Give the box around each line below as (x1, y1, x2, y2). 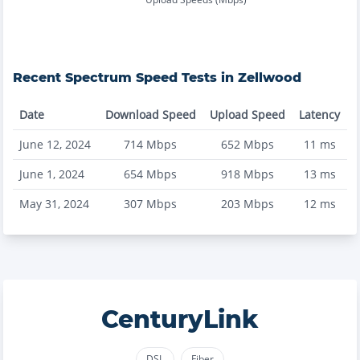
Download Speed (104, 107, 196, 122)
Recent (13, 70, 65, 85)
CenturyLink (101, 305, 259, 334)
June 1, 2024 (19, 166, 84, 182)
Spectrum (65, 70, 132, 85)
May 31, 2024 (19, 196, 89, 211)
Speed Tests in (132, 70, 238, 85)
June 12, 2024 (19, 137, 91, 152)
